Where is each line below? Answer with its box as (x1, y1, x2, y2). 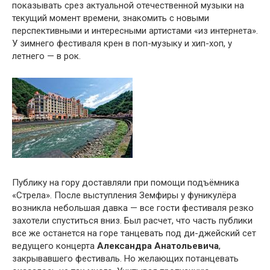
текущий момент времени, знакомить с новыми (12, 13, 209, 24)
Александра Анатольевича (97, 240, 219, 252)
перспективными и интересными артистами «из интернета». (12, 25, 258, 37)
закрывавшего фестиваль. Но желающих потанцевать (12, 253, 239, 265)
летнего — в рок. (12, 51, 81, 62)
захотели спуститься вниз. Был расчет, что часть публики (12, 215, 253, 227)
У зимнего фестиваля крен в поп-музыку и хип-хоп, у (12, 38, 232, 49)
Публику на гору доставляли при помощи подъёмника (12, 177, 239, 189)
